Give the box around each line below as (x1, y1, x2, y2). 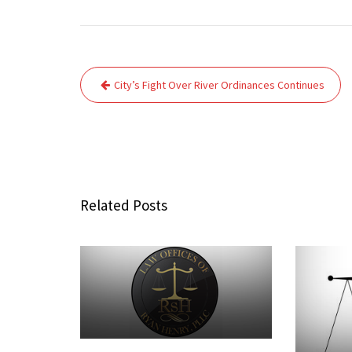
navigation (79, 87, 177, 115)
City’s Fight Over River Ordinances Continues (114, 78, 324, 92)
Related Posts (80, 196, 167, 214)
